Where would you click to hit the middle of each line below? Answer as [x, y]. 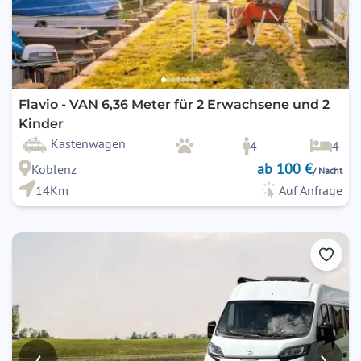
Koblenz [54, 170]
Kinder [41, 124]
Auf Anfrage [311, 191]
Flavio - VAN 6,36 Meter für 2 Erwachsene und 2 [174, 105]
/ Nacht [328, 171]
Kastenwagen [88, 144]
